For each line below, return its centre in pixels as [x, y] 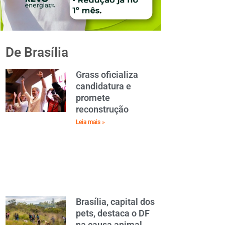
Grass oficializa [107, 75]
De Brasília [37, 52]
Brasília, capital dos [115, 201]
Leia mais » [90, 122]
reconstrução [102, 109]
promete [93, 98]
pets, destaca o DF [113, 213]
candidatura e [103, 86]
